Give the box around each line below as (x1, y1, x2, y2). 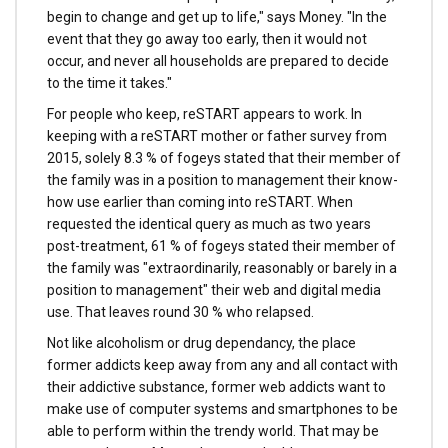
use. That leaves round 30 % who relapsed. (47, 303, 314, 320)
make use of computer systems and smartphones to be (47, 400, 398, 417)
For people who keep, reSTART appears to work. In (47, 105, 362, 122)
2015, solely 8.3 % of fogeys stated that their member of (47, 149, 401, 166)
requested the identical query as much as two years (47, 215, 371, 232)
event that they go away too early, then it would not (47, 31, 367, 48)
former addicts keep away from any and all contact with (47, 356, 398, 373)
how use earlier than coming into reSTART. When (47, 193, 353, 210)
